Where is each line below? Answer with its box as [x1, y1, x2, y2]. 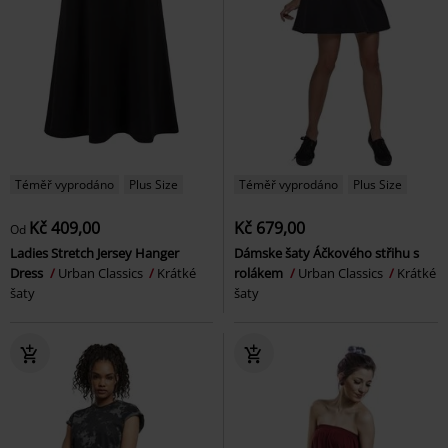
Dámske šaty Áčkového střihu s [234, 243, 419, 262]
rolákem [234, 263, 286, 282]
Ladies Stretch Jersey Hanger [10, 243, 179, 262]
